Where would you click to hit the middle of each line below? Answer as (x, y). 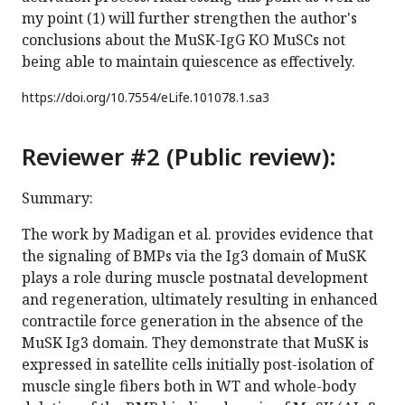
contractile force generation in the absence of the (193, 321)
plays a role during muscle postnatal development (195, 278)
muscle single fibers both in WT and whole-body (189, 386)
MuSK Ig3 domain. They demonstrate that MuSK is (195, 343)
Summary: (57, 198)
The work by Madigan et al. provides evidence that (198, 235)
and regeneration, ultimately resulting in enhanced (200, 300)
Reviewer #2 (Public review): (179, 157)
